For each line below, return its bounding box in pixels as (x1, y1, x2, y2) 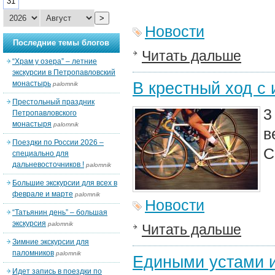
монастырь (12, 79, 51, 88)
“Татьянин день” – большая (12, 208, 107, 217)
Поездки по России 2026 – (12, 138, 104, 147)
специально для (12, 149, 69, 158)
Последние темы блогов (13, 38, 110, 47)
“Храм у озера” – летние (12, 57, 97, 66)
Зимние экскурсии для (12, 238, 89, 246)
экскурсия (12, 219, 46, 228)
